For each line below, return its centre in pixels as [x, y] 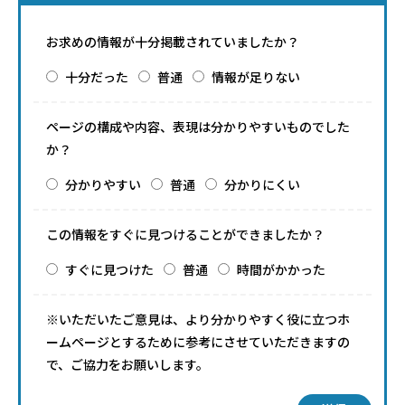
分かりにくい [262, 184]
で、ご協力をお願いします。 [127, 364]
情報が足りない [256, 77]
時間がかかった [281, 269]
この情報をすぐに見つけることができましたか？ [185, 234]
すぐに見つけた [109, 269]
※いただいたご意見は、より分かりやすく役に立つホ [198, 319]
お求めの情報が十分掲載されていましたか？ [173, 42]
